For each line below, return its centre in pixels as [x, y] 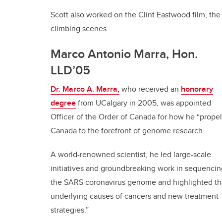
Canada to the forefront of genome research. [129, 131]
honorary [197, 89]
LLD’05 [72, 70]
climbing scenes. [81, 28]
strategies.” [71, 210]
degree [63, 103]
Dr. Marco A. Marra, [85, 89]
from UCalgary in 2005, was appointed [143, 103]
